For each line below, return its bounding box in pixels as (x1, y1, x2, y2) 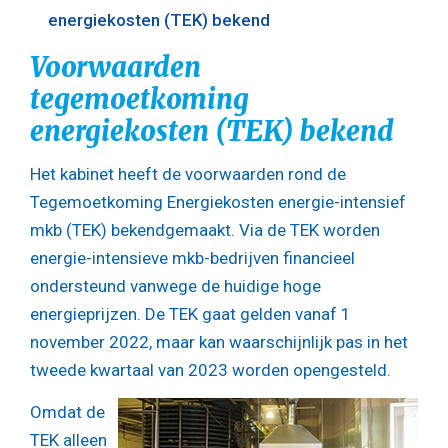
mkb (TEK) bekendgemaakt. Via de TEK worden (30, 220, 380, 241)
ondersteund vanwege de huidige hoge (30, 276, 321, 297)
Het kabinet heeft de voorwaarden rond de (30, 164, 346, 185)
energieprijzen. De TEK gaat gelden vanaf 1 (30, 304, 351, 325)
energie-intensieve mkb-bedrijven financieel (30, 248, 355, 269)
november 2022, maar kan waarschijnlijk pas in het (30, 332, 408, 353)
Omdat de (30, 401, 105, 422)
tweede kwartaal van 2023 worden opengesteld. (30, 360, 391, 381)
